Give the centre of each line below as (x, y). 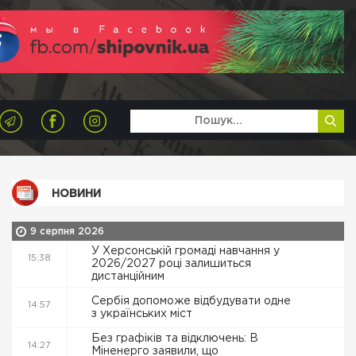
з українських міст (143, 314)
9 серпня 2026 (67, 232)
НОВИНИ (76, 194)
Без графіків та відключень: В (175, 339)
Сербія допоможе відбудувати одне (191, 301)
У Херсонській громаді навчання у (186, 251)
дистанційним (130, 277)
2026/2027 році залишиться (171, 264)
